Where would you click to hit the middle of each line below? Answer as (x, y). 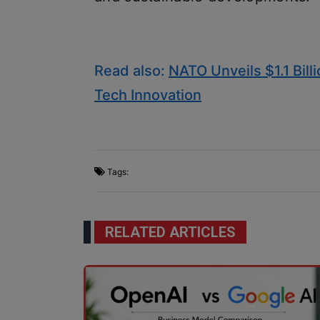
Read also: (131, 70)
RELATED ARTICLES (170, 232)
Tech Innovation (148, 95)
